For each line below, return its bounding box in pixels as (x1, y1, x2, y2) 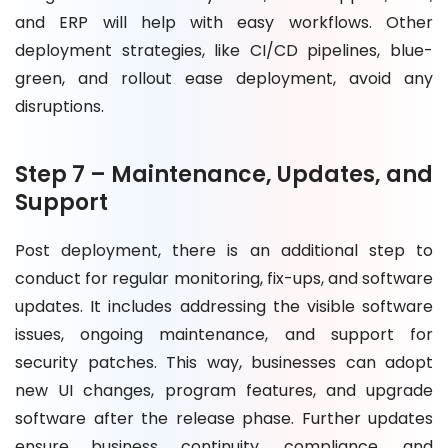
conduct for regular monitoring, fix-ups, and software (15, 266, 433, 290)
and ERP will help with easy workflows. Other (15, 10, 433, 34)
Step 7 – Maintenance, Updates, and (15, 158, 433, 190)
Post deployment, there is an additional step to (15, 238, 433, 262)
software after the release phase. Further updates (15, 406, 433, 430)
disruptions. (15, 94, 104, 118)
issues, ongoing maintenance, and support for (15, 322, 433, 346)
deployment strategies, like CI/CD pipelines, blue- (15, 38, 433, 62)
